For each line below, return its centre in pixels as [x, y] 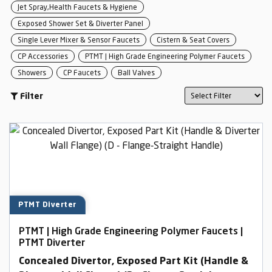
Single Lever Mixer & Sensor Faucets [79, 40]
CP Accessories [43, 56]
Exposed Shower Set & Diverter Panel [80, 23]
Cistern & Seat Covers [193, 40]
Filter [32, 97]
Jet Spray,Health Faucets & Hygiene [77, 7]
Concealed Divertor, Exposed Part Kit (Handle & [134, 262]
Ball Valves [136, 73]
